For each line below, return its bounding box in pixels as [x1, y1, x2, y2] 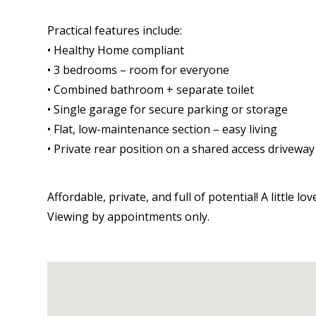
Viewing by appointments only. [47, 208, 210, 224]
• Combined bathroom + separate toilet [47, 81, 255, 97]
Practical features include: [47, 22, 183, 38]
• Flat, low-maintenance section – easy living [47, 121, 278, 137]
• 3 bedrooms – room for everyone [47, 61, 230, 78]
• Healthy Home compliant [47, 42, 185, 58]
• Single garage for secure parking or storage [47, 101, 288, 117]
